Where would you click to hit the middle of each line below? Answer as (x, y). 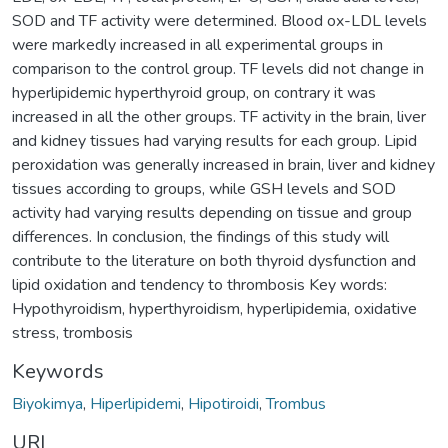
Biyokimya (47, 403)
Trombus (296, 403)
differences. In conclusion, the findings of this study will (200, 236)
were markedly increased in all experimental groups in (197, 44)
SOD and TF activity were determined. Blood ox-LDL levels (219, 20)
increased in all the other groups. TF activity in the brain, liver (219, 116)
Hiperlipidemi (135, 403)
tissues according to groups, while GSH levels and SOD (204, 188)
